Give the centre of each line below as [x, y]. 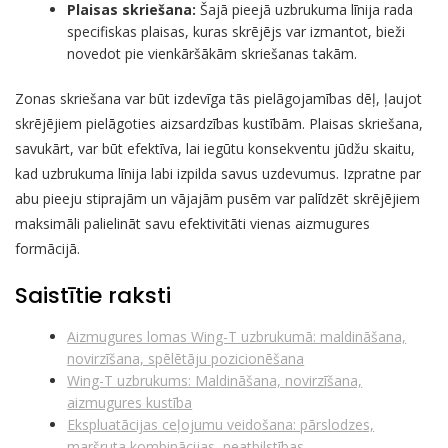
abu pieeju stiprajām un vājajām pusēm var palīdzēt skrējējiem [217, 198]
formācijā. [47, 248]
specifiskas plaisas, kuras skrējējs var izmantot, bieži [236, 31]
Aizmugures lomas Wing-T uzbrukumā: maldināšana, [237, 336]
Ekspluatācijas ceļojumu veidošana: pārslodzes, [221, 424]
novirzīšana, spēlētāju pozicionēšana [186, 358]
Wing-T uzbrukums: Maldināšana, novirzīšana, [215, 380]
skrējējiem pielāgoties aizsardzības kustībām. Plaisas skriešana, [219, 123]
